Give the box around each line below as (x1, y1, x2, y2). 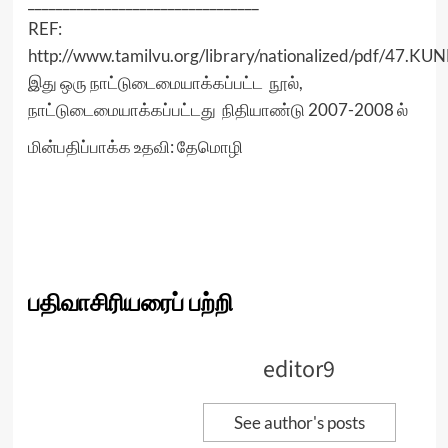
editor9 (263, 352, 335, 387)
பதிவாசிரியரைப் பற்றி (27, 286, 233, 321)
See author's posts (233, 412, 365, 433)
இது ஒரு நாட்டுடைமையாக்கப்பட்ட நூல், (27, 72, 303, 93)
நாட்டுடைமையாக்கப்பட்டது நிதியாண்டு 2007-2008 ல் (27, 99, 408, 120)
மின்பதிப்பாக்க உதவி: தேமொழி (27, 136, 243, 157)
